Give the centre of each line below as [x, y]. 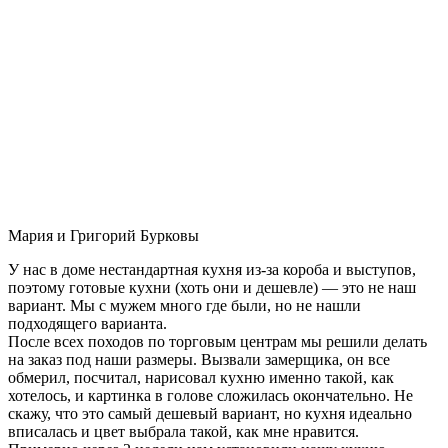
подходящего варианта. [87, 323]
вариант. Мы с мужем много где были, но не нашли [184, 305]
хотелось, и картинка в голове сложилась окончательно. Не [210, 395]
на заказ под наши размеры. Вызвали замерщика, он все [199, 359]
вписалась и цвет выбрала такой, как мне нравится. [183, 431]
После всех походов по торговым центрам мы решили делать [217, 341]
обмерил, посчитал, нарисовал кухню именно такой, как [201, 377]
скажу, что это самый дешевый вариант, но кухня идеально [210, 413]
